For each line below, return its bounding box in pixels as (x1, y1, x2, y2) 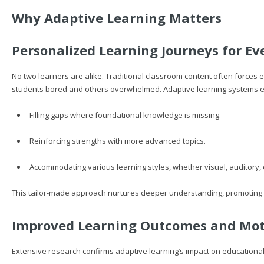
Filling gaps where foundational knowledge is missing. (29, 110, 221, 120)
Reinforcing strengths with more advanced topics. (29, 136, 206, 146)
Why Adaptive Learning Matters (12, 9, 222, 27)
